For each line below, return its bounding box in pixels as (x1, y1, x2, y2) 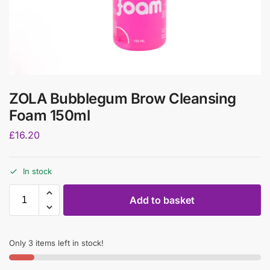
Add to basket (130, 194, 195, 207)
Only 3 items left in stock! (9, 238, 104, 248)
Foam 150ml (9, 107, 90, 124)
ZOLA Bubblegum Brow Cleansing (9, 90, 236, 107)
